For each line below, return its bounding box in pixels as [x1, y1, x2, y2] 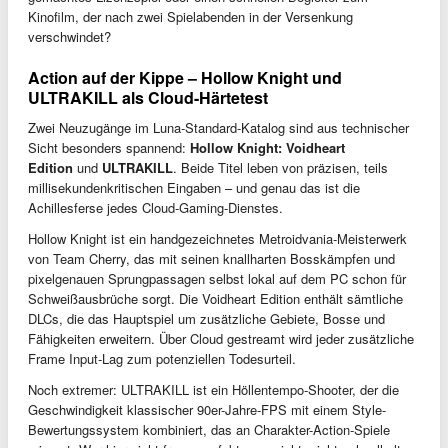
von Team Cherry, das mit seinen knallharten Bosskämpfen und [28, 248, 395, 268]
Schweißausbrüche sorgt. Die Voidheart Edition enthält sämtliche [28, 288, 403, 308]
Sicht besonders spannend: [28, 137, 190, 157]
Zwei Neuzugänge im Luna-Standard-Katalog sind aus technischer [28, 117, 409, 137]
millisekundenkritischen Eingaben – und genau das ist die [28, 177, 360, 197]
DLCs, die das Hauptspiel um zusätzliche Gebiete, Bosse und [28, 308, 385, 328]
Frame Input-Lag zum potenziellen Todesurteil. [28, 348, 296, 368]
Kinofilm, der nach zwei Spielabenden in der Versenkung [28, 6, 353, 26]
